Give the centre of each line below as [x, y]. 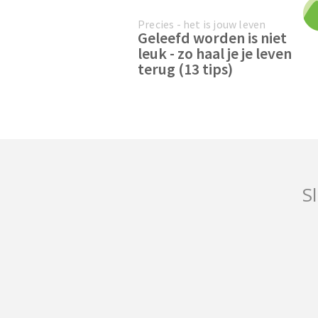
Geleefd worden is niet [212, 37]
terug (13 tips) [185, 68]
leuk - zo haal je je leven [215, 53]
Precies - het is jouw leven [202, 24]
